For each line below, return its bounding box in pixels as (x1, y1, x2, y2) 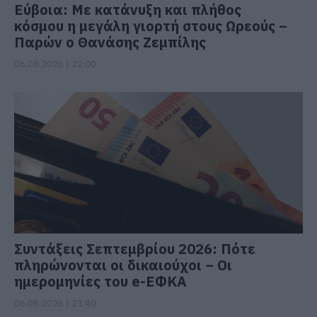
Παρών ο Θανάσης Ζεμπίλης (14, 32, 206, 52)
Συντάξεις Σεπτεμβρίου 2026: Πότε (14, 238, 255, 258)
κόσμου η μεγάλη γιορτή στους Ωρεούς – (14, 16, 287, 35)
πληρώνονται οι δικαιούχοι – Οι (14, 255, 232, 275)
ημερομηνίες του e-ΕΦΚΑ (14, 271, 187, 291)
